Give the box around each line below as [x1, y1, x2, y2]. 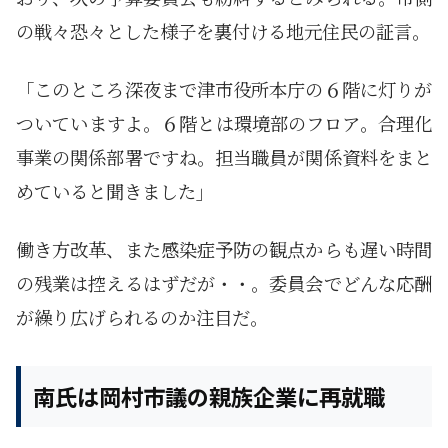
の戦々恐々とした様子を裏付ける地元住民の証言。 [16, 17, 430, 44]
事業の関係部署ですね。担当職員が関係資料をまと [16, 143, 432, 170]
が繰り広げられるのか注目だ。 [16, 303, 268, 330]
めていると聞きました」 [16, 177, 214, 204]
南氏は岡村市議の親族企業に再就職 [33, 380, 385, 413]
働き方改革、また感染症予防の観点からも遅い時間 [16, 235, 432, 262]
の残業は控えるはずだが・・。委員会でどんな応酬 [16, 269, 432, 296]
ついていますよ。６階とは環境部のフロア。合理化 [16, 109, 432, 136]
